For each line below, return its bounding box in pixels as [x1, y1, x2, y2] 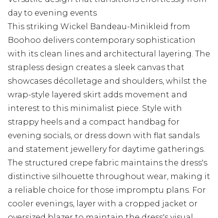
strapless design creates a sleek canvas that [8, 63, 184, 73]
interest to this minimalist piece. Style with [8, 104, 182, 113]
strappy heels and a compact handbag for [8, 117, 180, 127]
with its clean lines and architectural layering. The [8, 49, 210, 59]
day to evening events [8, 8, 97, 18]
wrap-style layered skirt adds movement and [8, 90, 187, 100]
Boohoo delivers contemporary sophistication [8, 36, 196, 45]
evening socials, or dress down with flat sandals [8, 131, 200, 141]
